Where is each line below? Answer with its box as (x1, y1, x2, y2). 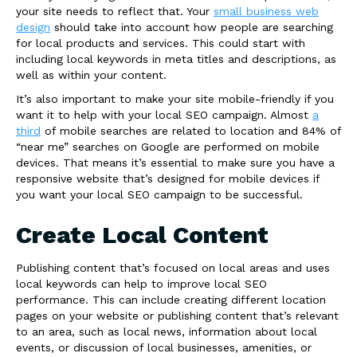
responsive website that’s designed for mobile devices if (16, 172, 320, 185)
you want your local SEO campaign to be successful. (16, 188, 303, 201)
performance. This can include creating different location (16, 293, 326, 306)
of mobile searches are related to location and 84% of (41, 124, 341, 137)
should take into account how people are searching (50, 21, 333, 33)
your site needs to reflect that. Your (16, 5, 214, 18)
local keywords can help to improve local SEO (16, 277, 267, 290)
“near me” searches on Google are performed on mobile (16, 140, 320, 153)
